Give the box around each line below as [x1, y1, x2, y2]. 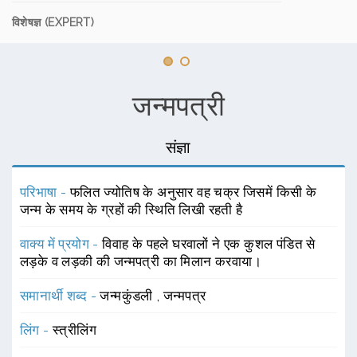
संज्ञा [166, 138, 191, 157]
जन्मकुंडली [100, 288, 157, 304]
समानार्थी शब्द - [20, 288, 100, 304]
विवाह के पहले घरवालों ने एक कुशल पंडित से [102, 236, 316, 252]
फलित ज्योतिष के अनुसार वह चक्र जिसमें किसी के [69, 184, 317, 200]
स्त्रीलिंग [53, 322, 96, 338]
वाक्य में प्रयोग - [20, 236, 103, 252]
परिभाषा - [20, 184, 70, 200]
